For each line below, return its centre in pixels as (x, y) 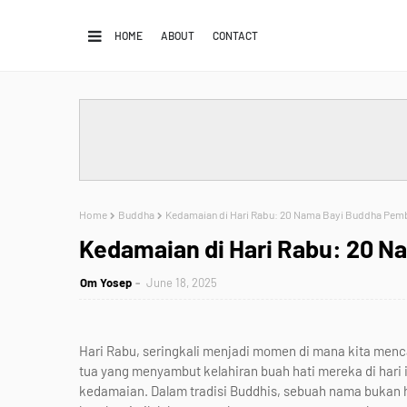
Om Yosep (106, 283)
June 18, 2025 (182, 283)
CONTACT (235, 35)
